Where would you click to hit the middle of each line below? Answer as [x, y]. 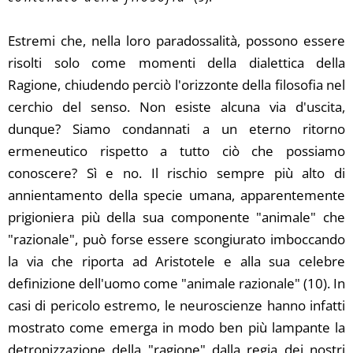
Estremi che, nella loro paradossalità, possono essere [176, 41]
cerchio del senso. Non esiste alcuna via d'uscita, [176, 107]
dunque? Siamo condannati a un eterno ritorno [176, 129]
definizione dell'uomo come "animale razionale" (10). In [176, 283]
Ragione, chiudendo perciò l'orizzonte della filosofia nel [176, 85]
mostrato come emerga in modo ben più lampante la [176, 327]
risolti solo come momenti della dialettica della [176, 63]
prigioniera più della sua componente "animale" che [176, 217]
